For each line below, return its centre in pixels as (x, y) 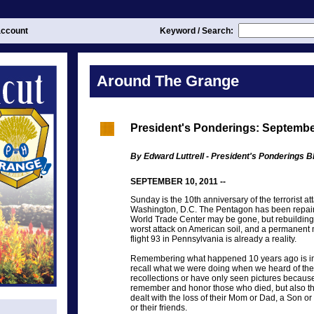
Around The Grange (168, 81)
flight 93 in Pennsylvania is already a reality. (213, 239)
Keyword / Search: (198, 31)
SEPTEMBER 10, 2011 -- (178, 182)
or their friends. (159, 308)
